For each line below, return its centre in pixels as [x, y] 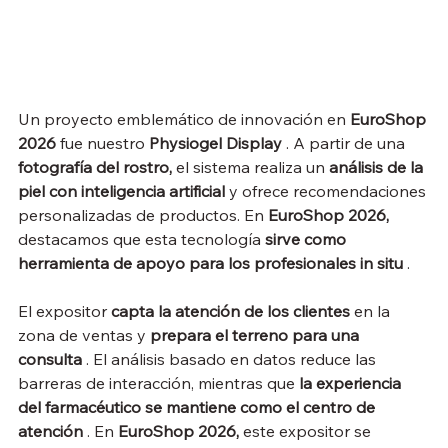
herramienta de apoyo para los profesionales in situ [210, 263]
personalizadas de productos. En [143, 215]
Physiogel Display [215, 143]
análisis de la [378, 167]
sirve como [307, 239]
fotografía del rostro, [95, 167]
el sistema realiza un [250, 167]
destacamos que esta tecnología [141, 239]
